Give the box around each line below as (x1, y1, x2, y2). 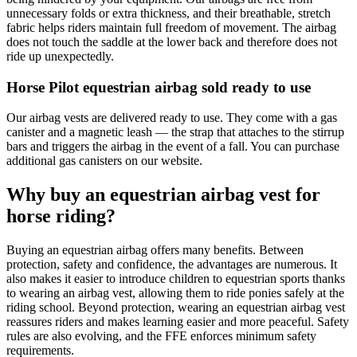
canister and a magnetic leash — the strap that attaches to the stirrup (6, 125, 344, 139)
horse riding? (6, 206, 116, 227)
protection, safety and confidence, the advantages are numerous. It (6, 257, 337, 272)
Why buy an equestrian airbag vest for (6, 184, 320, 206)
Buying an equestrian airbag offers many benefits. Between (6, 243, 304, 257)
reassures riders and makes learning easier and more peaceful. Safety (6, 315, 349, 329)
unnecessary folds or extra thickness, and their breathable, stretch (6, 6, 331, 20)
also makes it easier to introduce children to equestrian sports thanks (6, 272, 345, 286)
